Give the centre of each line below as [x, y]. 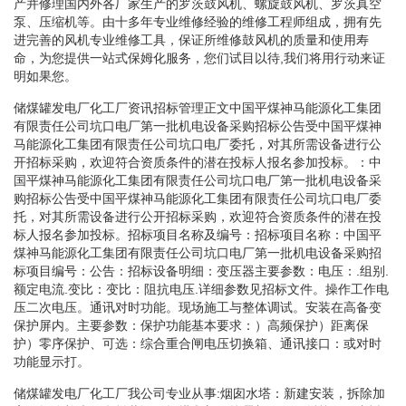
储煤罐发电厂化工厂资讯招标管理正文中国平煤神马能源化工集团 [198, 107]
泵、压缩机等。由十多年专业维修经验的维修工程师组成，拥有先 [198, 21]
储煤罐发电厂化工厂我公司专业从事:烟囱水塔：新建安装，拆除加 [199, 393]
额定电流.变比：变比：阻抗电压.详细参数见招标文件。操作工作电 [201, 289]
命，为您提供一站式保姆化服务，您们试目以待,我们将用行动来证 [199, 58]
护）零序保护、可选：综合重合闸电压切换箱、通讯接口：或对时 [198, 343]
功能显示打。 [52, 361]
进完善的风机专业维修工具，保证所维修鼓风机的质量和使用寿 [191, 39]
